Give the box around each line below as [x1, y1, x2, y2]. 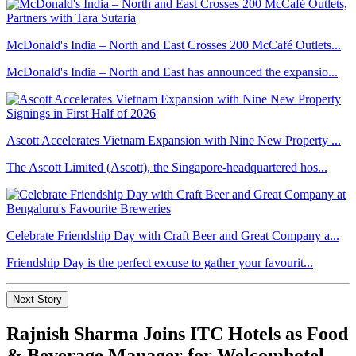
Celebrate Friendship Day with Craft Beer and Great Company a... [6, 229, 339, 243]
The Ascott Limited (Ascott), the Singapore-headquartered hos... [6, 161, 327, 175]
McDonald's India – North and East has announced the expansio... [6, 65, 338, 79]
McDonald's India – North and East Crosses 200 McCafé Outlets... [6, 38, 341, 52]
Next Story [13, 293, 62, 306]
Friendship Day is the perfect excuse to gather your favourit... [6, 256, 313, 270]
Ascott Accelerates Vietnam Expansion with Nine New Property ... [6, 133, 341, 148]
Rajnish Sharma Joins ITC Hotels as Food [6, 323, 348, 345]
